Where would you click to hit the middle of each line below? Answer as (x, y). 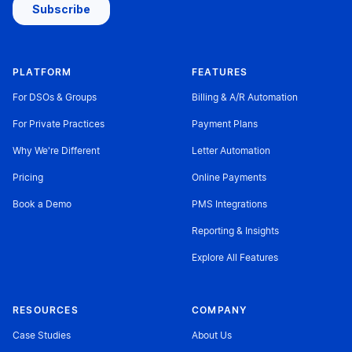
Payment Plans (225, 124)
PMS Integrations (229, 204)
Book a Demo (42, 204)
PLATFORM (42, 72)
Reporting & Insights (235, 231)
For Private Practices (59, 124)
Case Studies (42, 335)
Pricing (28, 177)
